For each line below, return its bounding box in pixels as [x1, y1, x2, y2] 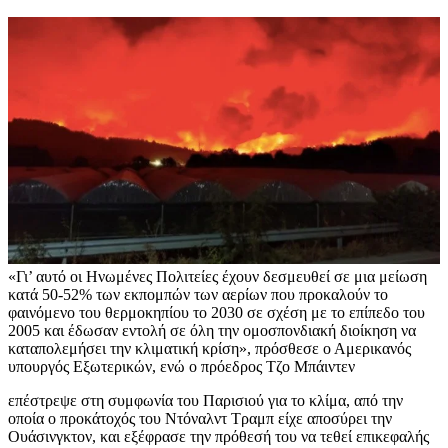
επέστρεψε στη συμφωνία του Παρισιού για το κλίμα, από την [8, 392, 403, 410]
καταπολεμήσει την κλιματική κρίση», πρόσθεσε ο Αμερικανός [8, 340, 411, 358]
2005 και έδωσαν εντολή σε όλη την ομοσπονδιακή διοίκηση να [8, 322, 416, 340]
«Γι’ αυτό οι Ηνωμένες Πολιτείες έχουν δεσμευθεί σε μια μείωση [8, 268, 427, 286]
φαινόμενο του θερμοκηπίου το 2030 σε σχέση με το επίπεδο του [8, 304, 425, 322]
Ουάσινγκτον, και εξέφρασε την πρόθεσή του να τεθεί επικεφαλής [8, 428, 429, 446]
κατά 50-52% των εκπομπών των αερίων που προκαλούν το [8, 286, 388, 304]
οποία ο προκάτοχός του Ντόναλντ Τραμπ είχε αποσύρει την [8, 410, 392, 428]
